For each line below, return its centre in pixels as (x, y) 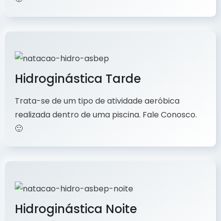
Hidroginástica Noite (76, 209)
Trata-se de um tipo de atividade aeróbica (97, 101)
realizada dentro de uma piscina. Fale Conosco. (106, 115)
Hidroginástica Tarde (78, 79)
